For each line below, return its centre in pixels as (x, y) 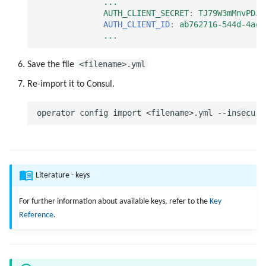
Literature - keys (63, 175)
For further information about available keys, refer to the (114, 202)
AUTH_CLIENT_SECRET (146, 13)
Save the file (52, 64)
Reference (36, 216)
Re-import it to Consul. (71, 84)
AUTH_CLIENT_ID (137, 25)
